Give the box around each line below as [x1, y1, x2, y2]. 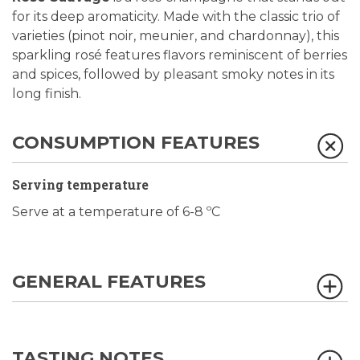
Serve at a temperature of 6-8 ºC [12, 204, 220, 219]
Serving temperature [12, 176, 149, 193]
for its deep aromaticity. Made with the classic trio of [12, 9, 340, 24]
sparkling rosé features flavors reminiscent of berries [12, 47, 347, 63]
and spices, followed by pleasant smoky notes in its [12, 67, 334, 82]
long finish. [12, 86, 81, 101]
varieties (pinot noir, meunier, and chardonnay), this [12, 28, 339, 43]
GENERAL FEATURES [12, 271, 206, 292]
